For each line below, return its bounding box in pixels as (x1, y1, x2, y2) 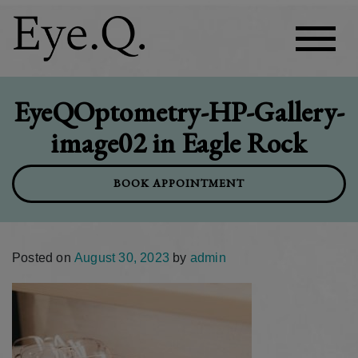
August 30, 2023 (74, 250, 169, 265)
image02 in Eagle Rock (50, 125, 308, 161)
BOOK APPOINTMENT (113, 176, 245, 191)
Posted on (12, 250, 74, 265)
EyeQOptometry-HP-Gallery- (13, 93, 344, 129)
